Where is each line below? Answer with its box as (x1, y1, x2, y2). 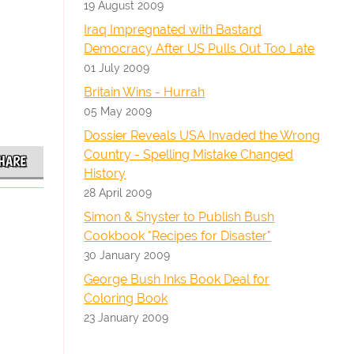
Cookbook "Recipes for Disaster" (84, 228, 272, 243)
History (84, 166, 126, 181)
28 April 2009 (84, 186, 153, 199)
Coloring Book (84, 291, 168, 306)
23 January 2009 (84, 311, 169, 324)
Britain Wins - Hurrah (84, 85, 205, 100)
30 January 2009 (84, 248, 171, 262)
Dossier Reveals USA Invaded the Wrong (84, 128, 321, 143)
